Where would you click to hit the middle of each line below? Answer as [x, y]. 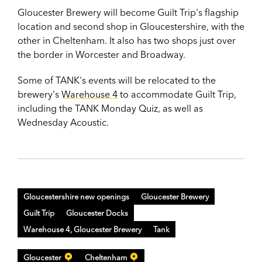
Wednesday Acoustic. [63, 122]
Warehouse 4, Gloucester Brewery [82, 229]
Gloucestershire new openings [76, 196]
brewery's [39, 94]
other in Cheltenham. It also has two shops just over [127, 40]
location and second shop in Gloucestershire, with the [131, 26]
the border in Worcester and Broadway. [101, 54]
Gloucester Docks [97, 213]
